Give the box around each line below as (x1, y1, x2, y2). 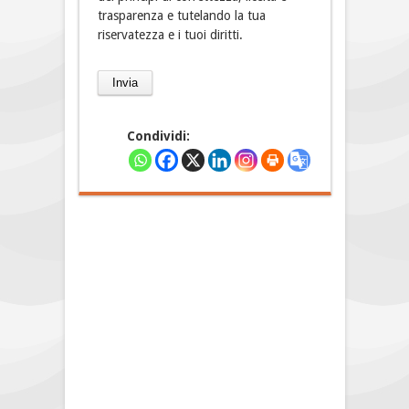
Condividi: (126, 129, 190, 144)
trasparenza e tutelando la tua (97, 8, 266, 24)
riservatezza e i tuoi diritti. (97, 27, 243, 43)
